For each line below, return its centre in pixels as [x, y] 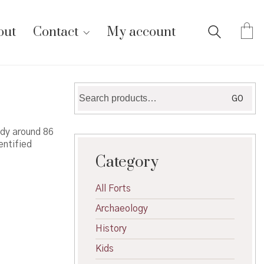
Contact [56, 32]
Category [127, 162]
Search [92, 91]
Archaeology [122, 209]
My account [141, 32]
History [111, 229]
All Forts [113, 189]
